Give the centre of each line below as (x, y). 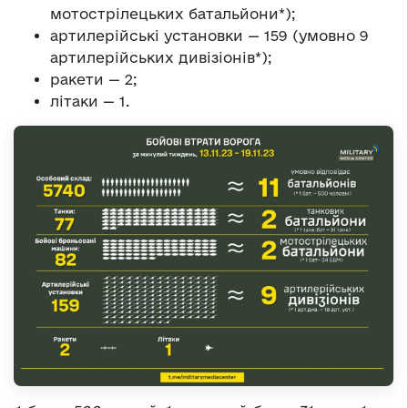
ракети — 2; (93, 80)
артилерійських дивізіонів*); (161, 58)
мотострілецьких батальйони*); (173, 14)
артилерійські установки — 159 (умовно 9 (209, 36)
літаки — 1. (90, 102)
